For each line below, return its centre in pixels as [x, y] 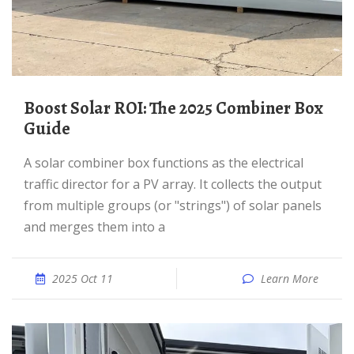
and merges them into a [94, 227]
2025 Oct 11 [83, 279]
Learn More [290, 279]
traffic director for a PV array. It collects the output [173, 184]
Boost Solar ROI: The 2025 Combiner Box [29, 108]
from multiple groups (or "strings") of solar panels [173, 205]
